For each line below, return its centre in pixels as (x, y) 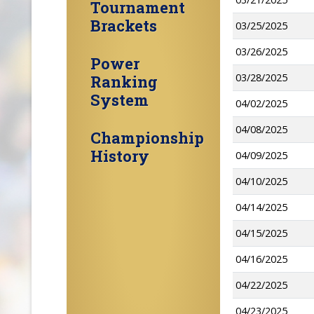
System (119, 100)
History (120, 156)
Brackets (123, 26)
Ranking (124, 82)
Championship (147, 138)
